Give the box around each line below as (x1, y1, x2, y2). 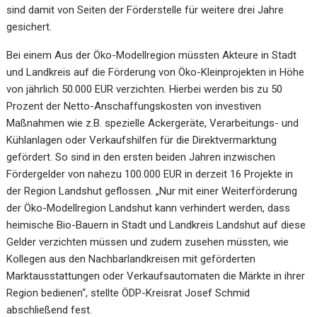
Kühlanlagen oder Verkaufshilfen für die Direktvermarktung (6, 133, 277, 146)
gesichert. (6, 20, 52, 33)
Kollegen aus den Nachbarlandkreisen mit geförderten (6, 252, 256, 265)
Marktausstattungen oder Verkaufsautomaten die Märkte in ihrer (6, 269, 306, 282)
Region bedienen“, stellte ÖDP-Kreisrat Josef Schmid (6, 286, 250, 299)
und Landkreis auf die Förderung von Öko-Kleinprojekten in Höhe (6, 65, 305, 79)
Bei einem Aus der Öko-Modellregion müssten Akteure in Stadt (6, 48, 297, 62)
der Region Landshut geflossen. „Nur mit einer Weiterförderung (6, 184, 298, 197)
